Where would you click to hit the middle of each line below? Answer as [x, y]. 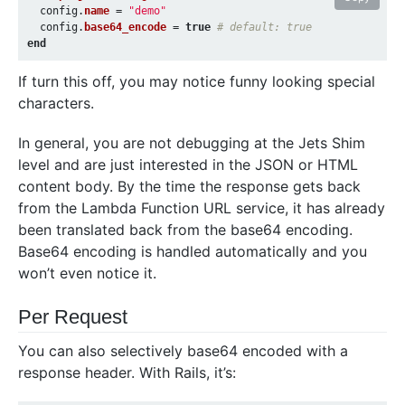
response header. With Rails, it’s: [127, 372]
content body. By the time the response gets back [189, 186]
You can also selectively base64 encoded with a [183, 350]
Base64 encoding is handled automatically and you [193, 251]
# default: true [264, 27]
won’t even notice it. [87, 273]
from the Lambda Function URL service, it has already [202, 207]
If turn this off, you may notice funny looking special [197, 81]
